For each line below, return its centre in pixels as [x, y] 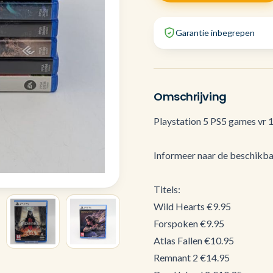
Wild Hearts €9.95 [192, 206]
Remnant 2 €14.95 [192, 257]
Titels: [167, 189]
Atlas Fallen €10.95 [194, 240]
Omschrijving [190, 97]
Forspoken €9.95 [189, 223]
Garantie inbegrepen [215, 33]
